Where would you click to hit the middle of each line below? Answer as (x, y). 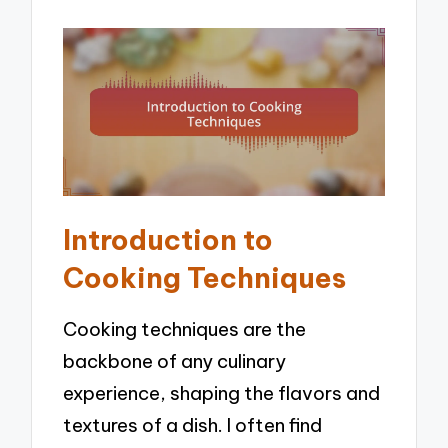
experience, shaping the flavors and (222, 392)
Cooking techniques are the (185, 328)
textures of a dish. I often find (193, 424)
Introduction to (168, 240)
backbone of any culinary (175, 360)
